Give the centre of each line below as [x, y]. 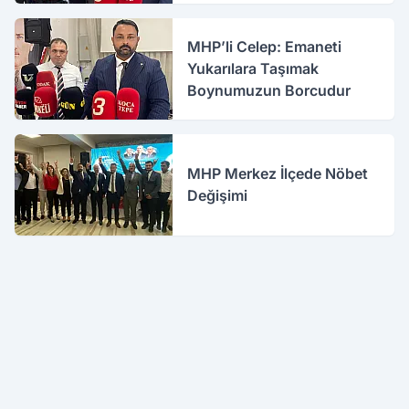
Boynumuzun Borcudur [269, 91]
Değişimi [218, 196]
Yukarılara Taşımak [253, 69]
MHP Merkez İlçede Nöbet [278, 174]
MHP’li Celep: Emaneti [265, 47]
